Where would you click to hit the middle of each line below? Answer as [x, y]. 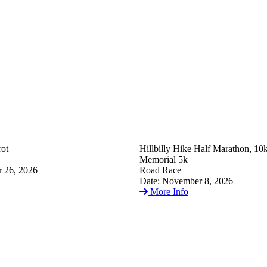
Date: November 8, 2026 [186, 181]
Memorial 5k [164, 160]
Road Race [160, 170]
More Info [169, 192]
